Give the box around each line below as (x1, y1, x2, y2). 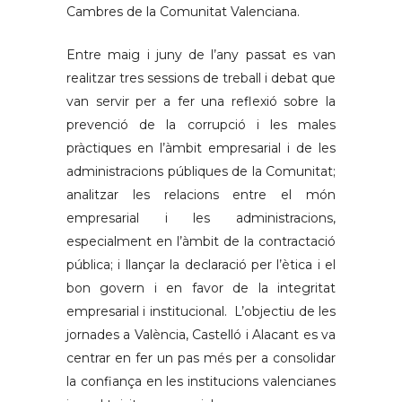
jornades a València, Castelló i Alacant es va (66, 327, 336, 343)
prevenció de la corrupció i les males (66, 117, 336, 133)
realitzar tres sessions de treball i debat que (66, 70, 336, 86)
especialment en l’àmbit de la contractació (66, 233, 336, 249)
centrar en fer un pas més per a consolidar (66, 350, 336, 366)
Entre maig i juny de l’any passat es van (66, 47, 336, 63)
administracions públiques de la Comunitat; (66, 163, 336, 179)
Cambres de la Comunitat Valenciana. (66, 4, 300, 20)
